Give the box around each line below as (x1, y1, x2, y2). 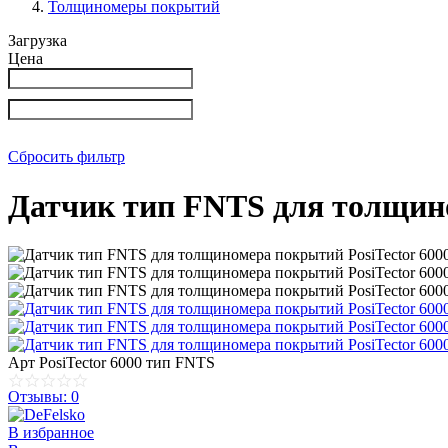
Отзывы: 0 (8, 388, 79, 406)
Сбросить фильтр (8, 148, 125, 166)
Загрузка (8, 32, 67, 50)
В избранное (8, 424, 94, 442)
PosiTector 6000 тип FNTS (39, 354, 215, 372)
